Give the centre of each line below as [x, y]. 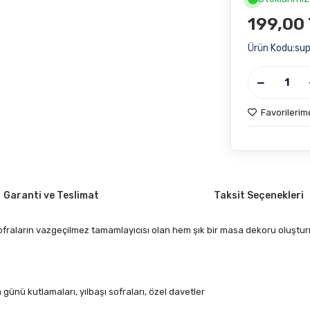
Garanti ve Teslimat [51, 195]
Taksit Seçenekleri [259, 195]
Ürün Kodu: [272, 48]
